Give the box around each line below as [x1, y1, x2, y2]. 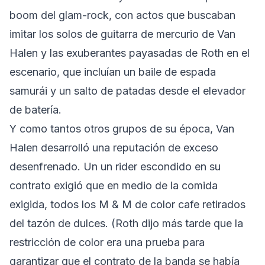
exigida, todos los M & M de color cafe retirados [9, 198, 245, 211]
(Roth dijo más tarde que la [111, 216, 243, 230]
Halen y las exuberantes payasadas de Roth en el [9, 46, 250, 59]
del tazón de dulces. [9, 216, 111, 230]
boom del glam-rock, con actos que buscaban [9, 8, 235, 21]
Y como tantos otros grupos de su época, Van [9, 122, 234, 135]
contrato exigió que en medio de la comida [9, 179, 218, 192]
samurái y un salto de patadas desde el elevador [9, 84, 245, 97]
